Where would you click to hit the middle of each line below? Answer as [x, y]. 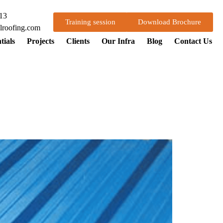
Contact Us [193, 41]
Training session [90, 22]
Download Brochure [169, 22]
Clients [78, 41]
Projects [41, 41]
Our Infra [118, 41]
